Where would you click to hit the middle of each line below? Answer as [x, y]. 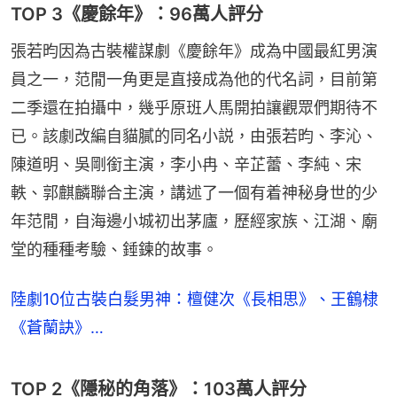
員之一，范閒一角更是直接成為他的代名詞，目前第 [194, 79]
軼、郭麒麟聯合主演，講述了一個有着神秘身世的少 [194, 192]
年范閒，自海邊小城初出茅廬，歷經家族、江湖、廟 [194, 221]
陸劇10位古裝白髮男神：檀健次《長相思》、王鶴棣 [195, 299]
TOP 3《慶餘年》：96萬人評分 [137, 14]
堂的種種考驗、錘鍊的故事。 [114, 249]
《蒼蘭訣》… [57, 327]
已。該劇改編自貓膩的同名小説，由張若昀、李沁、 [194, 136]
